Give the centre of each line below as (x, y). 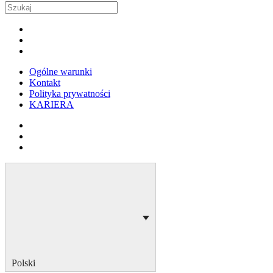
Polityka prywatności (70, 94)
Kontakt (45, 83)
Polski (23, 263)
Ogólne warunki (61, 72)
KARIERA (51, 105)
